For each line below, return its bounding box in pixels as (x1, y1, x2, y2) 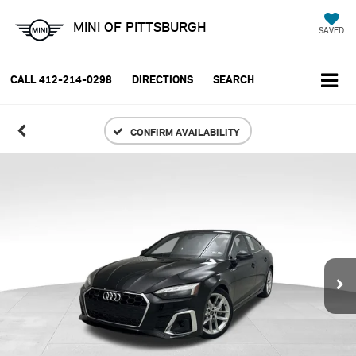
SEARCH (213, 73, 254, 87)
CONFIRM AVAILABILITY (130, 125, 240, 138)
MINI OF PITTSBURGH (73, 18, 207, 36)
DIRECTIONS (132, 73, 193, 87)
